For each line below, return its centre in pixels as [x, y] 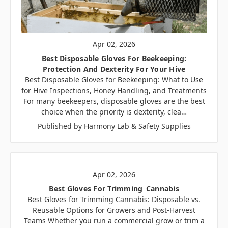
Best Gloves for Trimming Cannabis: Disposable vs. [114, 199]
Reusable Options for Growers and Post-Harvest [114, 210]
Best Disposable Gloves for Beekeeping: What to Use [114, 79]
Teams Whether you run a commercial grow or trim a [114, 220]
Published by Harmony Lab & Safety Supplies [114, 126]
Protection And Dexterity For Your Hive [114, 69]
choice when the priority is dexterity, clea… [114, 111]
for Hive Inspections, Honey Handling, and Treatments [114, 90]
